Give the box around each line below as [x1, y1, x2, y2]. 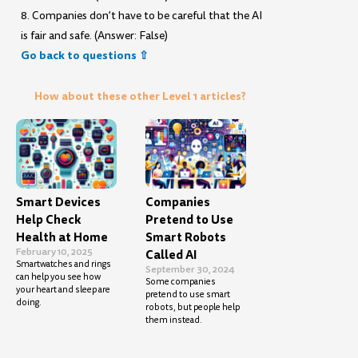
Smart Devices [16, 193, 101, 212]
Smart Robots [145, 229, 227, 247]
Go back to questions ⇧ [21, 47, 149, 64]
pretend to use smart [145, 288, 231, 301]
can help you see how [16, 271, 101, 284]
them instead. [145, 314, 203, 327]
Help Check [16, 211, 82, 229]
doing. [16, 296, 42, 309]
